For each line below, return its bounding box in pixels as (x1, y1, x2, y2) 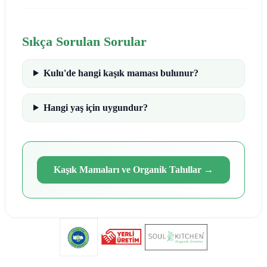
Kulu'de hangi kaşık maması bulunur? (43, 67, 198, 78)
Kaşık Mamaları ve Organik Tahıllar (54, 164, 201, 175)
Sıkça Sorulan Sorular (22, 33, 147, 49)
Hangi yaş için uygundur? (43, 102, 148, 113)
